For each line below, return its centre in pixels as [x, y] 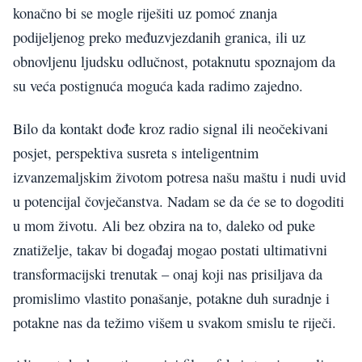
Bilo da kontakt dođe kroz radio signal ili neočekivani [170, 128]
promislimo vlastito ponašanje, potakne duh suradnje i [171, 298]
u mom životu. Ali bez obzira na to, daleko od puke [164, 225]
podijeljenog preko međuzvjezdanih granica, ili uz [159, 38]
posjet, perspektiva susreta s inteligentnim [136, 152]
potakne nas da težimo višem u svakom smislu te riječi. [175, 322]
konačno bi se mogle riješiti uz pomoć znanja [145, 13]
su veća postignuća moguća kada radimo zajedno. [158, 86]
